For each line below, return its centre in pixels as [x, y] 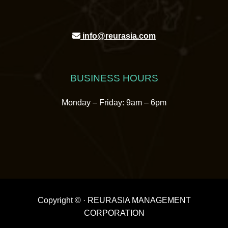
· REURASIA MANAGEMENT [137, 200]
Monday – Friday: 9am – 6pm [114, 103]
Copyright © [60, 200]
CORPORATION [114, 213]
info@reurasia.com [118, 36]
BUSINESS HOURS [114, 78]
